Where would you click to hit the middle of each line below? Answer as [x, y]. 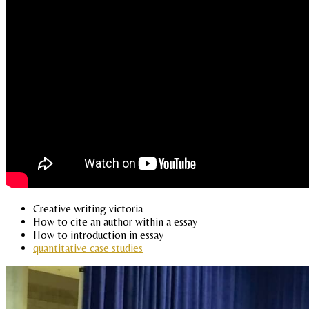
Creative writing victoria [88, 209]
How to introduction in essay [98, 235]
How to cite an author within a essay [115, 222]
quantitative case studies [88, 248]
